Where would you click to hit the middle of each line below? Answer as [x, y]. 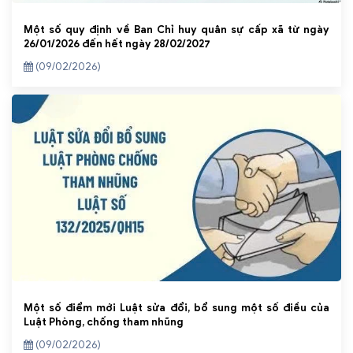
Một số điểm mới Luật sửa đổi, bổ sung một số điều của [176, 308]
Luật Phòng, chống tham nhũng [104, 322]
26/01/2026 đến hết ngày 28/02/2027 [117, 44]
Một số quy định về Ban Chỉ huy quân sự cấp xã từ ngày [176, 30]
